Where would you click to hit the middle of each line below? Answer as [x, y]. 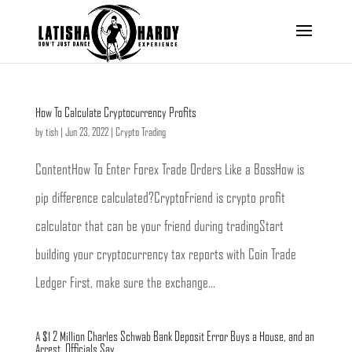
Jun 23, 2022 [86, 133]
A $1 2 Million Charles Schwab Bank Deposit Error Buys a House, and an [174, 337]
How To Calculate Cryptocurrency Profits [115, 113]
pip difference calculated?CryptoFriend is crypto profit [160, 199]
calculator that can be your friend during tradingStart [159, 227]
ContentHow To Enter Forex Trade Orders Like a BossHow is [169, 170]
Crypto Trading [140, 133]
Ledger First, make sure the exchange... [125, 284]
